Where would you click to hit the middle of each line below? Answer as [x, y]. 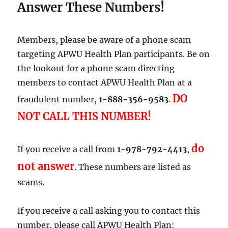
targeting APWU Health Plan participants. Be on [114, 54]
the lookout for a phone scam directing [96, 68]
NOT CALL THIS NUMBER [83, 116]
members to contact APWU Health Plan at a [105, 82]
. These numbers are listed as [133, 167]
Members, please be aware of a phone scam [104, 39]
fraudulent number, [58, 99]
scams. [31, 182]
